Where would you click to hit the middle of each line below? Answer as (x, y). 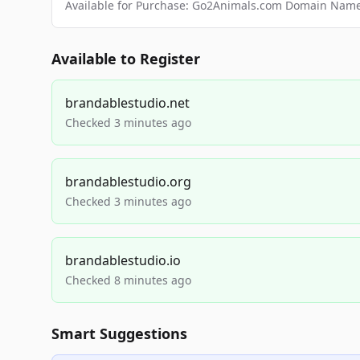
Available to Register (126, 59)
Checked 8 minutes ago (128, 280)
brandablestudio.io (123, 260)
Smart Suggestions (119, 333)
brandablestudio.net (127, 103)
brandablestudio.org (128, 182)
